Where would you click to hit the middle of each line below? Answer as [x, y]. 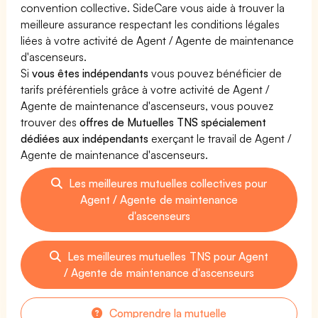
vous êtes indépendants [91, 73]
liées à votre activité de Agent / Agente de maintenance [158, 40]
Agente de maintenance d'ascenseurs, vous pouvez [147, 105]
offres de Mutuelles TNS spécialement [173, 122]
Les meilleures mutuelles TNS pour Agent [166, 256]
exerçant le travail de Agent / [220, 138]
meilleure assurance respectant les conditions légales [150, 24]
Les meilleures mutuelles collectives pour [166, 183]
